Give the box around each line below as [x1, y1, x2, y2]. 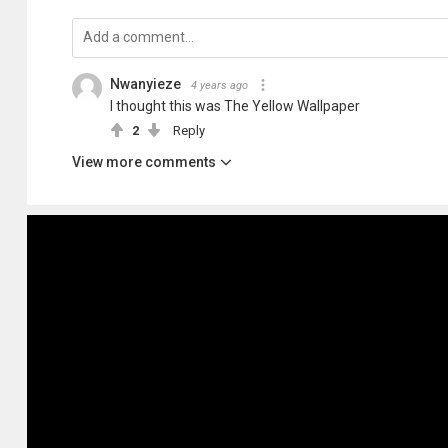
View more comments [72, 154, 216, 170]
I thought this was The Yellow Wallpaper [110, 98, 360, 114]
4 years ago [191, 79, 248, 92]
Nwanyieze [110, 76, 181, 92]
